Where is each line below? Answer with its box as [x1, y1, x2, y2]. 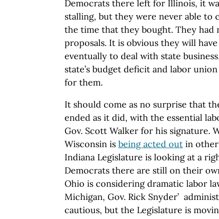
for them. [65, 77, 103, 88]
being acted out [118, 138, 183, 150]
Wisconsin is [65, 138, 118, 150]
